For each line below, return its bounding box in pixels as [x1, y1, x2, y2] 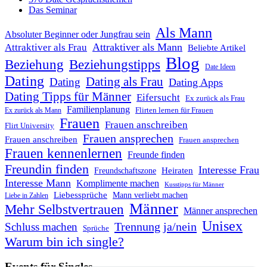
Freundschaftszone [94, 166, 156, 175]
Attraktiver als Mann [92, 41, 182, 53]
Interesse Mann [5, 176, 71, 189]
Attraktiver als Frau [5, 41, 87, 53]
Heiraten [162, 165, 193, 175]
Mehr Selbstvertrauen [5, 201, 124, 217]
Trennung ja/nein [114, 219, 197, 233]
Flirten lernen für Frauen [135, 105, 213, 114]
